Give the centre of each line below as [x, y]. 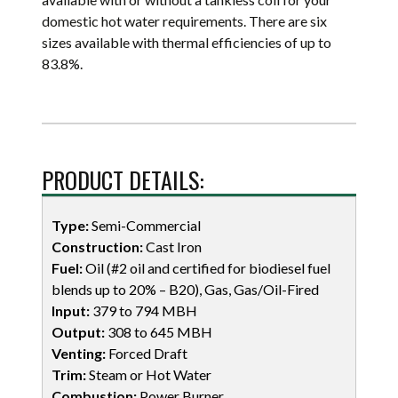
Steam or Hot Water [149, 375]
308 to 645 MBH [159, 332]
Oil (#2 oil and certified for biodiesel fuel [207, 268]
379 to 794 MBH [144, 311]
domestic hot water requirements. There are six [185, 21]
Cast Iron [173, 247]
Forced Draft [147, 354]
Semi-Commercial [145, 226]
